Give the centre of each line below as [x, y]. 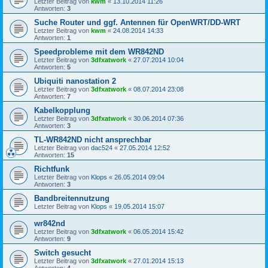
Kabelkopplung [62, 111]
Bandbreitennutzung [72, 199]
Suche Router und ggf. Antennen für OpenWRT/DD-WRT [137, 23]
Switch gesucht [63, 253]
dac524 [102, 148]
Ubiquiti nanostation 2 [75, 81]
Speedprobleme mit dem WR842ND [99, 52]
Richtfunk [52, 169]
